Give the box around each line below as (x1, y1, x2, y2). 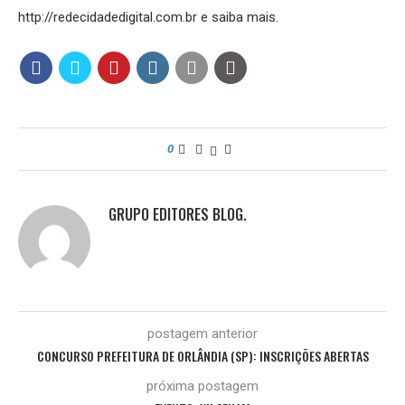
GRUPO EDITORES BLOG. (108, 202, 247, 225)
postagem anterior (147, 325, 258, 342)
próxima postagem (146, 377, 259, 394)
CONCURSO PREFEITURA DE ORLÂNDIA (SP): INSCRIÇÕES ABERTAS (36, 345, 369, 365)
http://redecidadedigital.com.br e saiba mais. (18, 8, 278, 25)
